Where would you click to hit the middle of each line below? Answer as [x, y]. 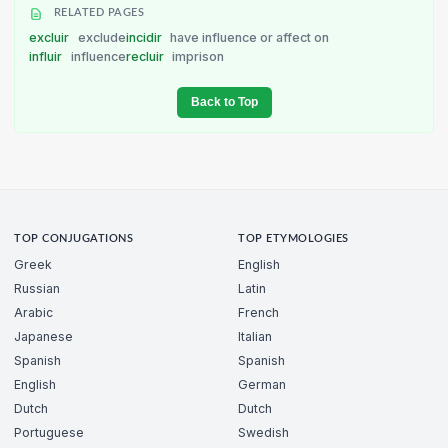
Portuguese [49, 433]
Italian [255, 337]
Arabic [33, 313]
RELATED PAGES [97, 13]
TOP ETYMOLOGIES [293, 238]
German [262, 385]
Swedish [263, 433]
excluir [50, 37]
